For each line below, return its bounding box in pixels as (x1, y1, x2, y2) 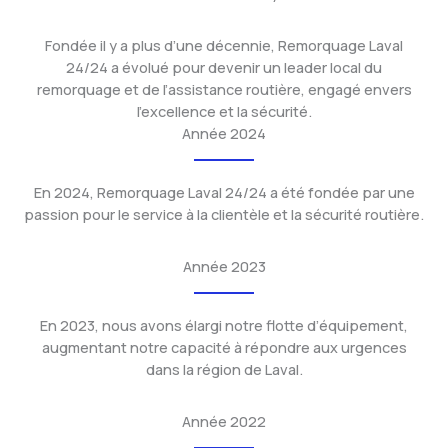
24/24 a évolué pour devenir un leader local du (66, 57, 382, 77)
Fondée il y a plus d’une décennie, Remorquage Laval (45, 35, 403, 55)
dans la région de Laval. (145, 359, 303, 379)
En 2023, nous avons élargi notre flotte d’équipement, (40, 315, 408, 335)
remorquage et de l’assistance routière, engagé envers (36, 79, 412, 99)
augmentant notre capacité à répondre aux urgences (41, 337, 407, 357)
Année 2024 (182, 123, 266, 143)
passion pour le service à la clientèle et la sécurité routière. (24, 204, 424, 224)
